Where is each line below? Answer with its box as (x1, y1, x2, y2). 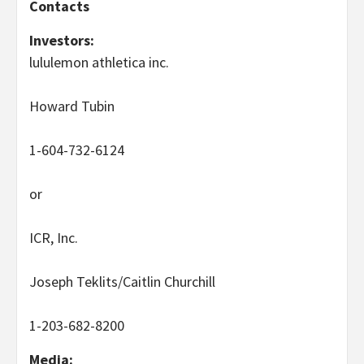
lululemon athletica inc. (29, 52, 169, 71)
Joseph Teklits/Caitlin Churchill (29, 271, 215, 291)
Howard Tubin (29, 96, 115, 115)
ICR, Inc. (29, 227, 78, 247)
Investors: (29, 30, 94, 50)
